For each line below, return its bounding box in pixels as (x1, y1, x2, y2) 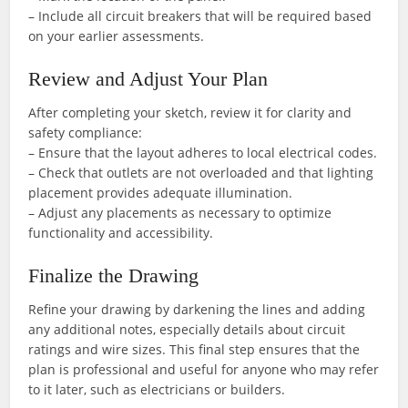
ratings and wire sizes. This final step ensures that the (28, 341, 361, 358)
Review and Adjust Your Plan (28, 67, 269, 90)
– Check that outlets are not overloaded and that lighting (28, 164, 374, 181)
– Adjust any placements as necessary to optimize (28, 204, 332, 221)
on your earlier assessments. (28, 27, 205, 45)
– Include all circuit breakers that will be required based (28, 7, 372, 25)
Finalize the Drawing (28, 264, 199, 287)
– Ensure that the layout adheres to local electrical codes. (28, 144, 378, 161)
